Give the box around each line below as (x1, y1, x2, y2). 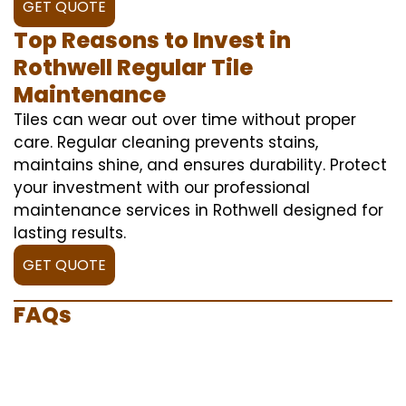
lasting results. (14, 221, 126, 244)
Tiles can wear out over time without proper (14, 108, 356, 130)
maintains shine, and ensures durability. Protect (14, 153, 387, 176)
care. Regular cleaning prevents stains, (14, 130, 318, 153)
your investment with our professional (14, 176, 310, 198)
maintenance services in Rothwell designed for (14, 198, 383, 221)
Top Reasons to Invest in (14, 24, 291, 55)
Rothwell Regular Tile (14, 52, 253, 82)
